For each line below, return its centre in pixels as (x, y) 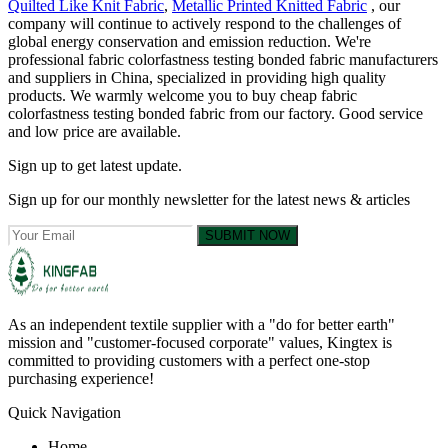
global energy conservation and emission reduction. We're (189, 41)
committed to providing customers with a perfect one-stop (189, 360)
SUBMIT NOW (247, 235)
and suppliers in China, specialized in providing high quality (197, 77)
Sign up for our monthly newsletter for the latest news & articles (209, 199)
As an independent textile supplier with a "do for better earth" (201, 324)
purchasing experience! (81, 378)
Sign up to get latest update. (95, 165)
